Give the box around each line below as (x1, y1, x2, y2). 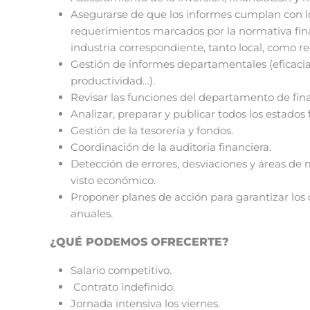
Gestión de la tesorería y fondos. (71, 124, 233, 138)
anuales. (71, 207, 113, 221)
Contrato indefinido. (73, 280, 175, 294)
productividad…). (71, 74, 155, 88)
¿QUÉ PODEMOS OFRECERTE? (50, 235, 229, 249)
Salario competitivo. (71, 264, 172, 277)
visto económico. (71, 174, 156, 188)
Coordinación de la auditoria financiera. (71, 140, 271, 154)
